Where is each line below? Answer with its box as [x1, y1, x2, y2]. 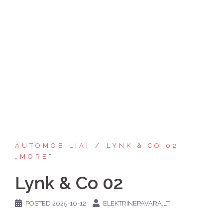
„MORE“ [15, 153, 54, 160]
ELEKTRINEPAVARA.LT [103, 200, 170, 207]
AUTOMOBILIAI [15, 142, 90, 149]
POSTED [25, 200, 52, 207]
